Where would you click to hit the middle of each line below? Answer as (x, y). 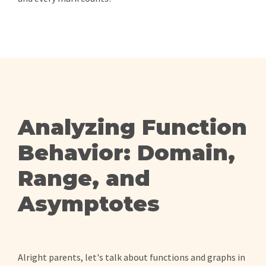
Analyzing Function (132, 127)
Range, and (84, 178)
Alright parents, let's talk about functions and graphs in (132, 257)
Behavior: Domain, (126, 153)
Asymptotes (89, 204)
